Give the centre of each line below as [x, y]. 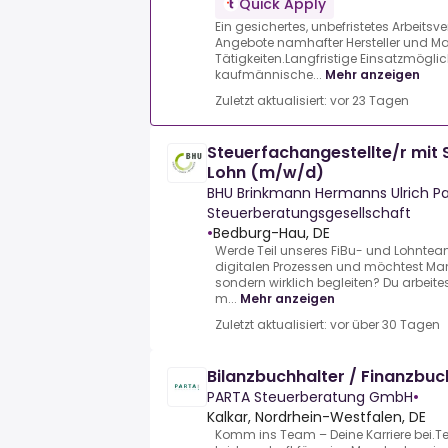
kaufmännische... [268, 75]
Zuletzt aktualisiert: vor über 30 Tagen [327, 325]
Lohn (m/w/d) [265, 173]
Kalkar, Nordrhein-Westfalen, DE [316, 417]
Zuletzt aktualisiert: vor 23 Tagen [312, 101]
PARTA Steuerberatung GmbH [310, 397]
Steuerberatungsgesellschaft [309, 213]
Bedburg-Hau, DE [271, 233]
